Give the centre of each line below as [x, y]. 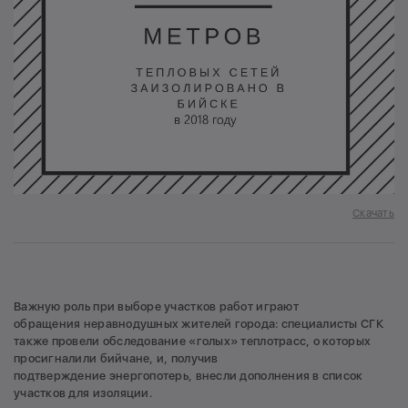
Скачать [373, 213]
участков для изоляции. [83, 393]
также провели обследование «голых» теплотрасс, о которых [193, 342]
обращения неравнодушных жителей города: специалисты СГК [199, 324]
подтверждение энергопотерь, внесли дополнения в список [189, 376]
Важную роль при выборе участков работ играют [156, 307]
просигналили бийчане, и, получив [116, 359]
